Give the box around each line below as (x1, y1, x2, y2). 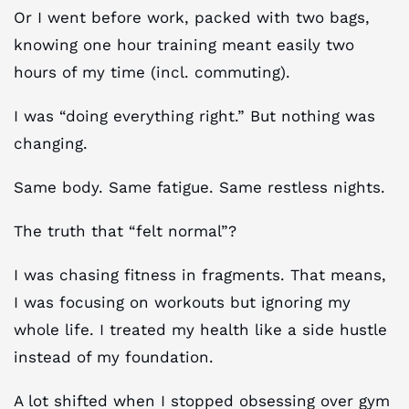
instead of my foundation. (14, 348, 214, 367)
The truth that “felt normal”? (14, 222, 236, 241)
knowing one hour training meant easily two (14, 36, 354, 55)
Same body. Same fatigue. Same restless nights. (14, 178, 385, 197)
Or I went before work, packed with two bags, (14, 8, 370, 27)
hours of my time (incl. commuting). (14, 63, 290, 82)
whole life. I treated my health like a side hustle (14, 320, 387, 340)
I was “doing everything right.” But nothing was (14, 107, 375, 126)
